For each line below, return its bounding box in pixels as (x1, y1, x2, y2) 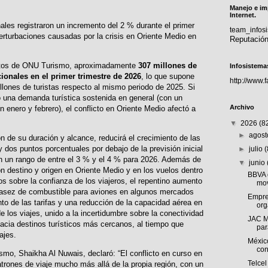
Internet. (230, 11, 256, 19)
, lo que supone (141, 72, 194, 81)
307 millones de (136, 61, 197, 71)
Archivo (230, 103, 254, 111)
